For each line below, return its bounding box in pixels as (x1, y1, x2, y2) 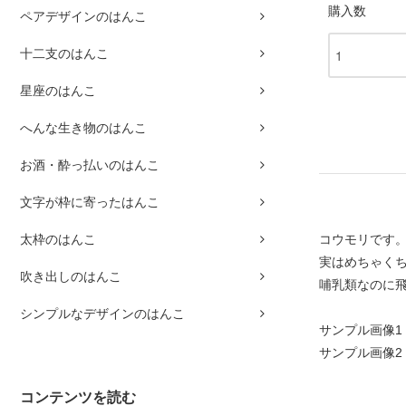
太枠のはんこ (20, 232, 96, 247)
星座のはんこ (20, 83, 96, 99)
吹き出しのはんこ (20, 269, 121, 285)
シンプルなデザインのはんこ (20, 306, 185, 322)
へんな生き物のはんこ (20, 121, 147, 136)
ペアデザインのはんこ (20, 9, 147, 24)
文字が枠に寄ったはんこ (20, 195, 159, 210)
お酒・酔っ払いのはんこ (20, 158, 159, 173)
